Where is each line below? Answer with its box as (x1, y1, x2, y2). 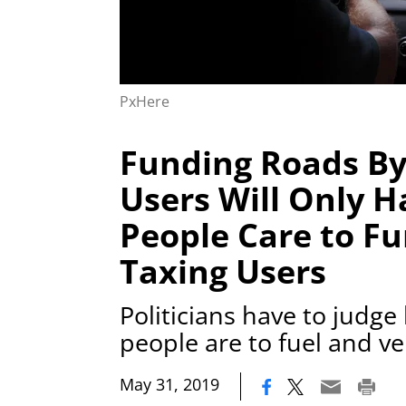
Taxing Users (120, 248, 326, 294)
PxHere (120, 91, 169, 111)
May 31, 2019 (120, 373, 219, 396)
